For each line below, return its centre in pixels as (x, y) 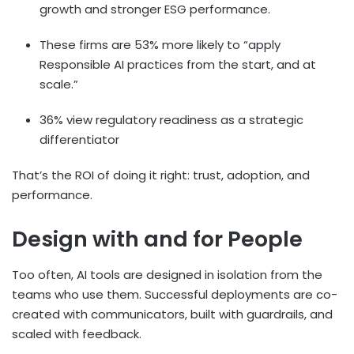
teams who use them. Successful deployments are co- (175, 294)
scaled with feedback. (77, 333)
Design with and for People (157, 239)
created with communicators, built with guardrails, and (172, 314)
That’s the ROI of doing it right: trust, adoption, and (161, 175)
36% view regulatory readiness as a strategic (171, 120)
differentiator (79, 140)
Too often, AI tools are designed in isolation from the (167, 274)
